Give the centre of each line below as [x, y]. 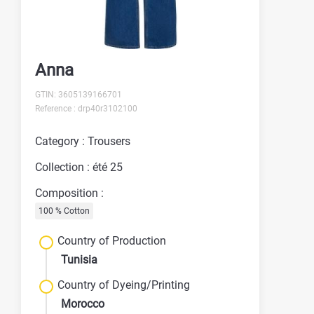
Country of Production [112, 240]
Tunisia [79, 259]
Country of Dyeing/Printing [124, 285]
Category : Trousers [83, 141]
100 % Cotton [64, 211]
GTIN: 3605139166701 [78, 94]
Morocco [83, 303]
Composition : [69, 193]
